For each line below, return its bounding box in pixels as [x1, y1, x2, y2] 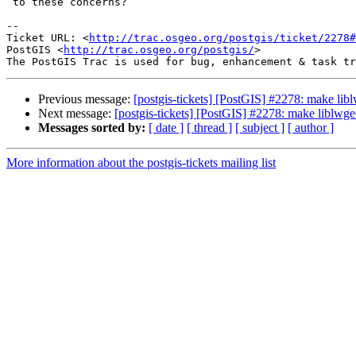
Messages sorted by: [38, 121, 145, 135]
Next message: [38, 106, 114, 121]
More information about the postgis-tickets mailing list [6, 156, 276, 170]
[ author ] [288, 121, 334, 135]
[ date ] [149, 121, 184, 135]
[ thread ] [187, 121, 232, 135]
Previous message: [38, 92, 133, 106]
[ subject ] [235, 121, 284, 135]
